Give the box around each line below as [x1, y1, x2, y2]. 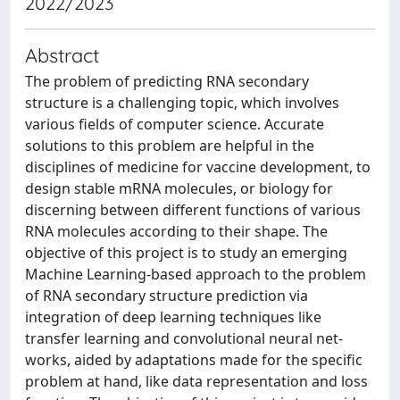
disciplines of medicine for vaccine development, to [25, 157, 371, 177]
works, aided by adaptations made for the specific [25, 350, 362, 370]
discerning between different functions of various [25, 200, 361, 220]
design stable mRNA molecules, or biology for [25, 179, 333, 198]
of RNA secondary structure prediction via [25, 286, 308, 305]
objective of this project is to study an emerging [25, 243, 347, 262]
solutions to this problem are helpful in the [25, 136, 314, 155]
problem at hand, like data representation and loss [25, 371, 368, 391]
